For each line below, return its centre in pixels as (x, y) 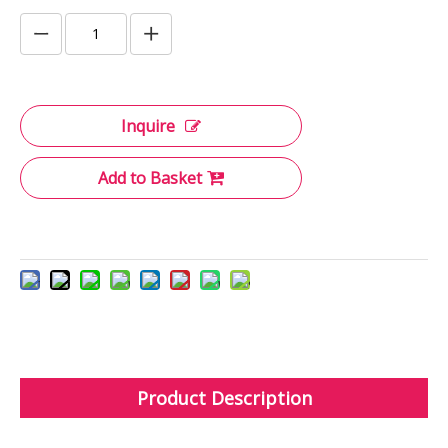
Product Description (224, 398)
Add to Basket (150, 178)
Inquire (148, 126)
